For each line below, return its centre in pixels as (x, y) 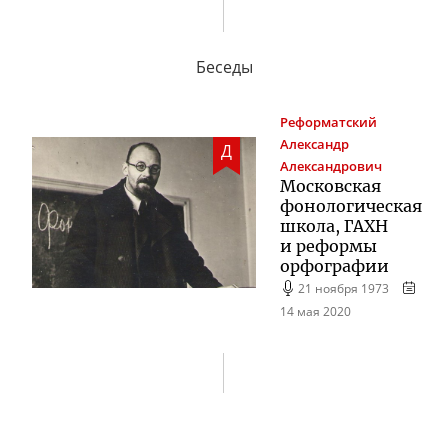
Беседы (224, 66)
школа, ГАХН (334, 225)
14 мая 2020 (315, 310)
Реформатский (328, 122)
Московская (330, 185)
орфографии (334, 265)
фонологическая (351, 205)
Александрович (331, 166)
